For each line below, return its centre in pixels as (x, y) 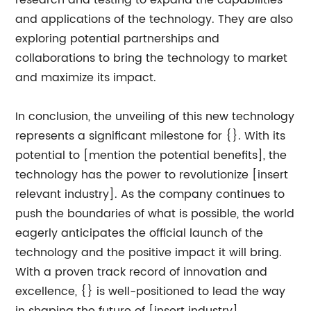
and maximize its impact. (86, 78)
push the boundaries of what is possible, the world (155, 214)
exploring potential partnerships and (118, 39)
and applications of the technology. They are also (154, 19)
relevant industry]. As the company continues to (150, 194)
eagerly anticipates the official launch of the (140, 233)
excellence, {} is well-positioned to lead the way (151, 292)
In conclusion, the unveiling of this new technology (155, 117)
